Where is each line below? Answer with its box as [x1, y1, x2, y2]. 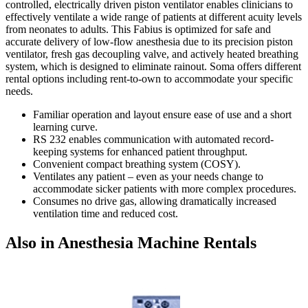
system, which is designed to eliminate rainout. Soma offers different [5, 60, 301, 72]
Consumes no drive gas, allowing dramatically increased [33, 195, 276, 207]
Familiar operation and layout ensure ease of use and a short [33, 108, 291, 120]
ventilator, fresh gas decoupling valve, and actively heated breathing [5, 47, 298, 60]
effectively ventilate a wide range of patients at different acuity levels [5, 10, 302, 23]
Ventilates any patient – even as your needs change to [33, 170, 263, 182]
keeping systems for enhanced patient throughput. [33, 145, 247, 157]
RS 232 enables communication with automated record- [33, 133, 274, 145]
